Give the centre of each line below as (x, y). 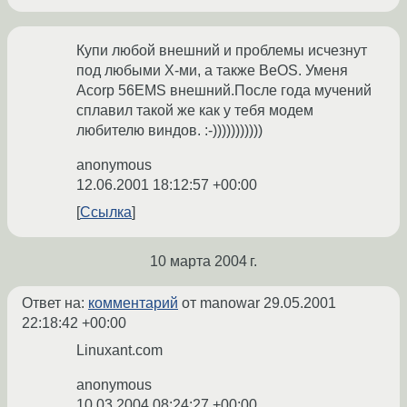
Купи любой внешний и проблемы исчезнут (222, 51)
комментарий (133, 303)
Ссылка (106, 213)
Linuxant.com (119, 351)
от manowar (221, 303)
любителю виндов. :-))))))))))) (169, 131)
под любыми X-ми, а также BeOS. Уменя (212, 71)
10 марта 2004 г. (203, 262)
